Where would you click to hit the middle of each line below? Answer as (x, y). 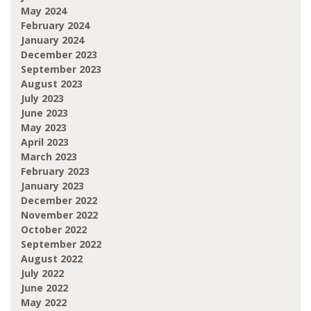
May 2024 (44, 10)
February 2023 (55, 171)
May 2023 (44, 127)
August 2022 (52, 258)
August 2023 (52, 83)
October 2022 (54, 229)
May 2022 (44, 302)
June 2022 (44, 287)
